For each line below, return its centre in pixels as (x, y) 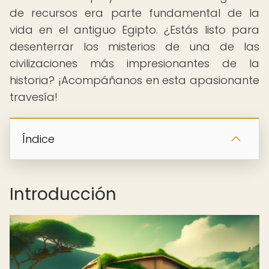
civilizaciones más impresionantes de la (134, 63)
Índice (38, 139)
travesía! (34, 97)
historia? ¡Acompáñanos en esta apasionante (134, 80)
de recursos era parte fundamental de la (134, 13)
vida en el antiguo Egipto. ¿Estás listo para (134, 30)
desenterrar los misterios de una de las (134, 47)
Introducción (63, 194)
